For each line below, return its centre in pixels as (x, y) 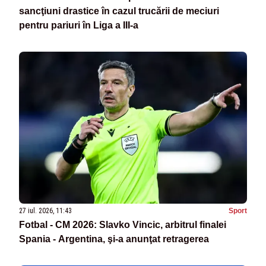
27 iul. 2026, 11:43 (45, 210)
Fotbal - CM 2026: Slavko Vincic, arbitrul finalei (123, 224)
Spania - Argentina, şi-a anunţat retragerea (114, 239)
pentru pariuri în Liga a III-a (79, 25)
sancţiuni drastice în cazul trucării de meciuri (119, 11)
